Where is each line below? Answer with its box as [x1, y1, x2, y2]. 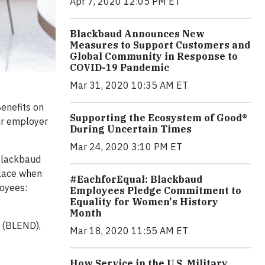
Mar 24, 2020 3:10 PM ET [70, 141, 182, 153]
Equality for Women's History [70, 196, 218, 208]
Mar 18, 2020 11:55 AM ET [70, 225, 188, 237]
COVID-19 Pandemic [70, 62, 169, 73]
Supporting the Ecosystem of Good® [70, 112, 247, 124]
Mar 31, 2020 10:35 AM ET [70, 79, 188, 91]
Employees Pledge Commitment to [70, 185, 241, 196]
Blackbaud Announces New [70, 28, 205, 40]
